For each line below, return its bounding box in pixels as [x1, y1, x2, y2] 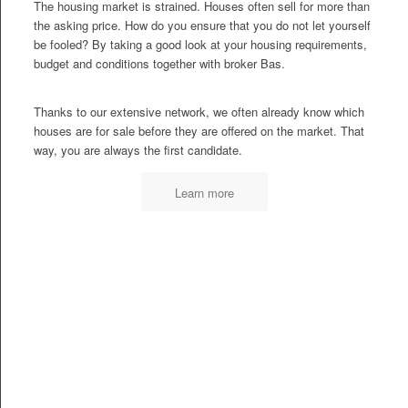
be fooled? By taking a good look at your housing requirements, [33, 36, 367, 54]
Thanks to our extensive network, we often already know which [33, 103, 364, 121]
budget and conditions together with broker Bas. [33, 55, 285, 73]
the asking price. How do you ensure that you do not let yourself [33, 16, 371, 35]
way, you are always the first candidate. [33, 141, 242, 159]
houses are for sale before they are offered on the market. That [33, 122, 364, 140]
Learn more [175, 184, 234, 202]
